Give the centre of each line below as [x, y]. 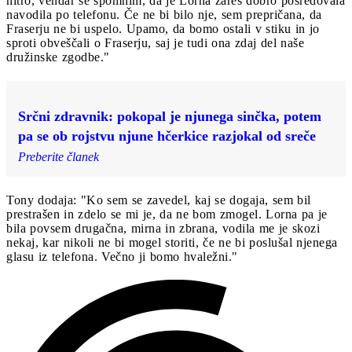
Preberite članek [59, 156]
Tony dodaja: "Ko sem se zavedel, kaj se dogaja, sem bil [159, 200]
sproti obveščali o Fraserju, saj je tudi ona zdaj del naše [155, 42]
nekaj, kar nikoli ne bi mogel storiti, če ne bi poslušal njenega [172, 242]
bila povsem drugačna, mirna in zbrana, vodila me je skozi [163, 228]
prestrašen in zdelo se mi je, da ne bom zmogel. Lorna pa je [167, 214]
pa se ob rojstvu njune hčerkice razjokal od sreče [167, 136]
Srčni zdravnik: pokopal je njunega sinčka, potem [170, 116]
